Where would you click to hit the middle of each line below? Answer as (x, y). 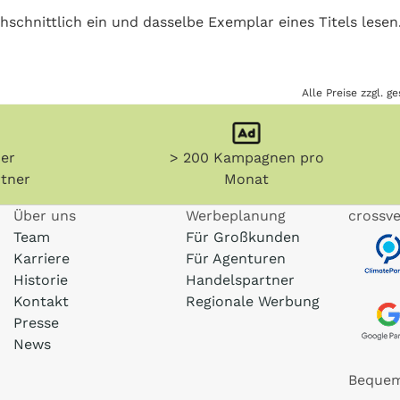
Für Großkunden (242, 237)
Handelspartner (240, 280)
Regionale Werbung (252, 301)
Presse (36, 323)
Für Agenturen (235, 258)
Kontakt (41, 301)
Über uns (44, 216)
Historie (40, 280)
